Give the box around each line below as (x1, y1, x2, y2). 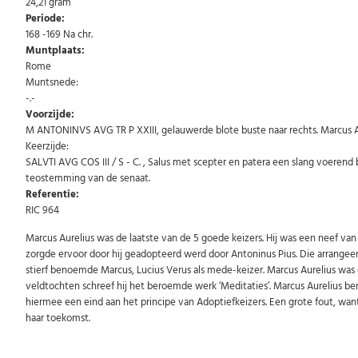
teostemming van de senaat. (26, 170, 150, 185)
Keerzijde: (26, 138, 69, 153)
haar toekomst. (26, 310, 90, 325)
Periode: (26, 10, 65, 26)
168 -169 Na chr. (26, 26, 93, 42)
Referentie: (26, 186, 79, 201)
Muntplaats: (26, 42, 85, 58)
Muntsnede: (26, 74, 78, 89)
